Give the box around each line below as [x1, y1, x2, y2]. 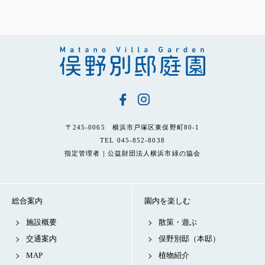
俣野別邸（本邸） [159, 234, 220, 243]
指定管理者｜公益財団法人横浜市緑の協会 [64, 150, 201, 157]
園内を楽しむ [144, 196, 190, 205]
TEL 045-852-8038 [100, 137, 165, 144]
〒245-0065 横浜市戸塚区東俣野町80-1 [65, 124, 200, 131]
